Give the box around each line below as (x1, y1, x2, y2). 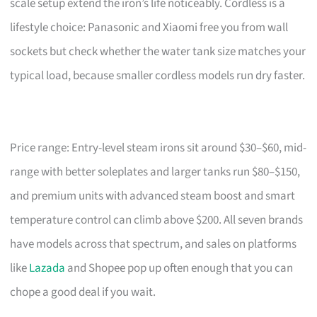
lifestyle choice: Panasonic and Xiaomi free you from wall (10, 18, 289, 36)
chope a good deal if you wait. (10, 283, 156, 301)
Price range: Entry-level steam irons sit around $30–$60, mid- (10, 139, 307, 156)
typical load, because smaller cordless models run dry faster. (10, 67, 306, 84)
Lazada (29, 259, 66, 277)
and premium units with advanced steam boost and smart (10, 187, 296, 204)
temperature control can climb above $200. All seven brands (10, 211, 304, 229)
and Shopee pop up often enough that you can (65, 259, 294, 277)
